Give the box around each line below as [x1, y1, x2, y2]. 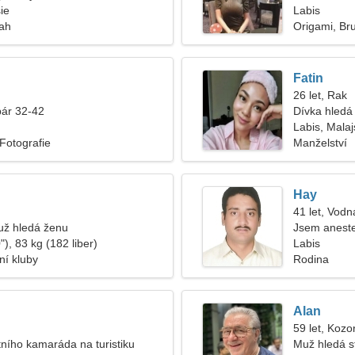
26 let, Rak [293, 89, 347, 101]
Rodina [293, 253, 329, 265]
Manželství [293, 136, 347, 149]
